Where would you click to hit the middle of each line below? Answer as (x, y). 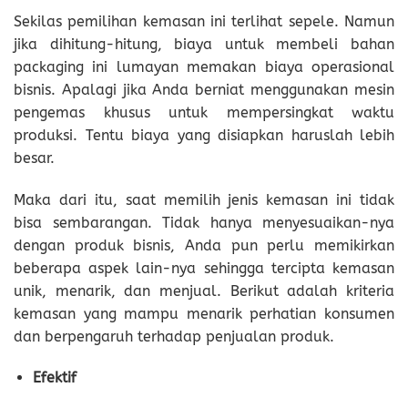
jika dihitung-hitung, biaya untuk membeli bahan (204, 44)
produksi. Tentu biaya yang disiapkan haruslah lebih (204, 135)
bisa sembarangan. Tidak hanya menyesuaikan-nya (204, 222)
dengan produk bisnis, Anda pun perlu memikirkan (204, 245)
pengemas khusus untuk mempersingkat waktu (204, 112)
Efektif (54, 378)
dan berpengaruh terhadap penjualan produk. (174, 336)
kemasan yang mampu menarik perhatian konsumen (204, 313)
